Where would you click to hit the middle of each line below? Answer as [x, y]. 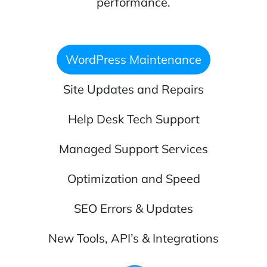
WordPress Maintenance [133, 60]
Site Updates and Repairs [133, 89]
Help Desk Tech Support [133, 119]
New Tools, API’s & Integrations [133, 238]
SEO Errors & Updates [133, 209]
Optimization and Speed [133, 179]
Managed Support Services [133, 149]
